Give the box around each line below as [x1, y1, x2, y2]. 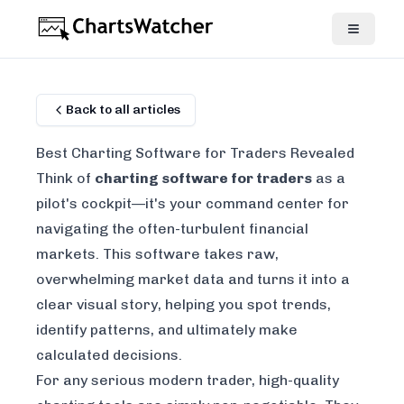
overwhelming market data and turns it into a [36, 271, 350, 288]
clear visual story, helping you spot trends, [36, 296, 331, 313]
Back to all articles [66, 102, 180, 117]
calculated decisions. [36, 346, 182, 363]
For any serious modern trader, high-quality [36, 372, 339, 389]
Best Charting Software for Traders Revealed [36, 144, 354, 161]
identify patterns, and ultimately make [36, 321, 298, 338]
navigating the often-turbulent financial [36, 220, 308, 237]
